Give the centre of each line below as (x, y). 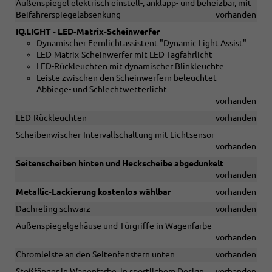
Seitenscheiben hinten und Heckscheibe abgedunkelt (120, 164)
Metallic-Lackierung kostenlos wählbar (93, 192)
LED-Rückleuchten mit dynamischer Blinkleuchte (130, 66)
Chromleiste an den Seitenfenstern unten (95, 255)
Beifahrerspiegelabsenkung (68, 15)
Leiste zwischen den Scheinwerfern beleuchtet (127, 78)
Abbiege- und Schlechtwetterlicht (102, 90)
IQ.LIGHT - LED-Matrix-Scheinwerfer (88, 32)
